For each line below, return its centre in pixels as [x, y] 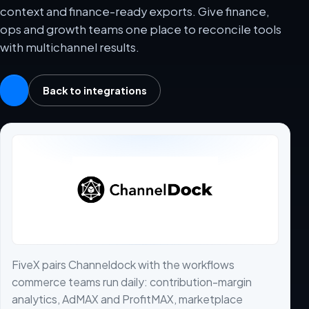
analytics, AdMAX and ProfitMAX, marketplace [127, 299]
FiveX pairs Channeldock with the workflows [123, 264]
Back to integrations [94, 91]
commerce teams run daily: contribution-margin [132, 281]
